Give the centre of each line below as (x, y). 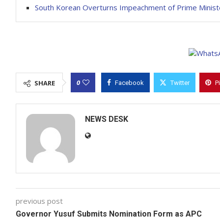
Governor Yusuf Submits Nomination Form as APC (109, 214)
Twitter (180, 83)
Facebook (129, 83)
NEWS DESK (107, 119)
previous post (39, 201)
